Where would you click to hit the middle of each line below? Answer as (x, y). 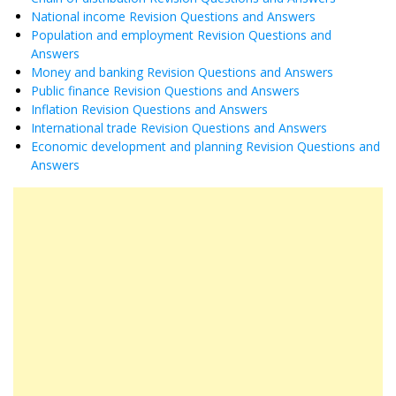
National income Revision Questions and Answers (173, 16)
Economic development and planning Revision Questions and (206, 146)
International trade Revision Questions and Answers (179, 127)
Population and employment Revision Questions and (181, 34)
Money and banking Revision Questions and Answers (182, 72)
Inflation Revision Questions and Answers (149, 109)
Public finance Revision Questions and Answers (165, 90)
